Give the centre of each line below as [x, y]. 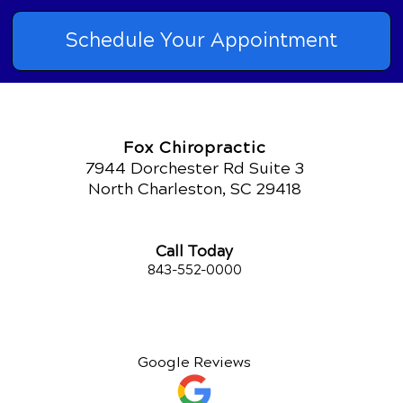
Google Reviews [194, 362]
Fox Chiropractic [195, 147]
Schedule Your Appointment [201, 40]
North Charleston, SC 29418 [195, 188]
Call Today [194, 251]
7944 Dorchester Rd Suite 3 [195, 168]
